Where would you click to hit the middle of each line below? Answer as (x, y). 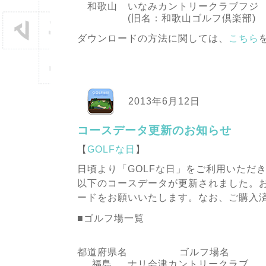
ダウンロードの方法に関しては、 (153, 38)
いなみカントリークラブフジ (193, 7)
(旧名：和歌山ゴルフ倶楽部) (191, 18)
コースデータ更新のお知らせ (154, 130)
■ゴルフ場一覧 (110, 218)
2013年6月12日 (162, 101)
